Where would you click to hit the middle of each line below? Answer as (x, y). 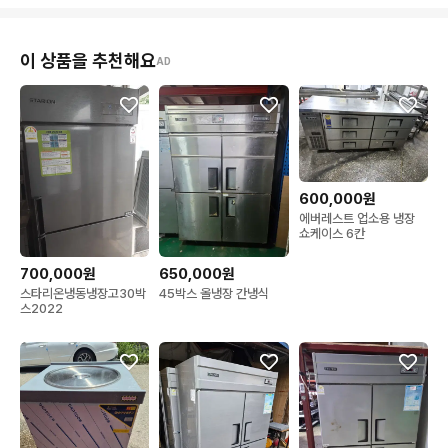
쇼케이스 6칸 (331, 233)
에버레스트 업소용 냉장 (356, 218)
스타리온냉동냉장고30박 (83, 294)
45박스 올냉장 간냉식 (214, 294)
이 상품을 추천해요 (88, 60)
